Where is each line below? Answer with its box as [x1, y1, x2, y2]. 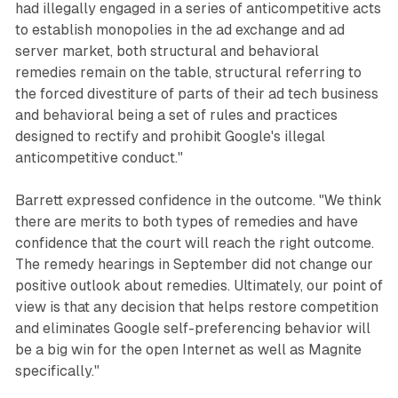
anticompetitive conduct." [14, 148, 183, 166]
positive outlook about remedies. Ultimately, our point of [14, 276, 383, 294]
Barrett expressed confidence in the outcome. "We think [14, 191, 382, 209]
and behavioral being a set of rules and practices [14, 106, 338, 123]
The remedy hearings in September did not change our [14, 255, 373, 273]
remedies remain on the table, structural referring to [14, 63, 362, 81]
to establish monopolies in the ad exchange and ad [14, 20, 345, 38]
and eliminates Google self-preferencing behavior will [14, 319, 370, 337]
